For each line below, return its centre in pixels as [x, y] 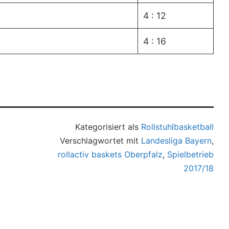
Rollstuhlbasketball [178, 127]
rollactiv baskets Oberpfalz [110, 154]
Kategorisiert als [108, 127]
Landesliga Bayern [177, 140]
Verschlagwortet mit [101, 140]
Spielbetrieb [191, 154]
